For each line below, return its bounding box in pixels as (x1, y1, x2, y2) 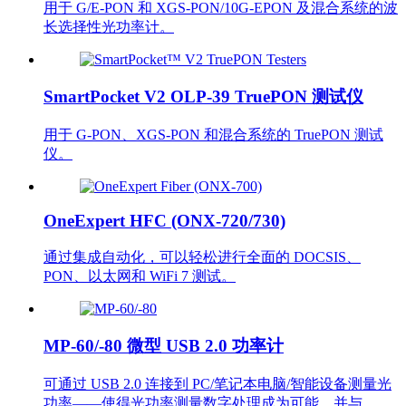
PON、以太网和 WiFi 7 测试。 (43, 268, 236, 285)
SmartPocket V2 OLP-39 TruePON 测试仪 (43, 87, 363, 107)
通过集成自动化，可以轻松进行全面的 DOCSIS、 (43, 249, 361, 266)
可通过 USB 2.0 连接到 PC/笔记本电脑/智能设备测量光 (43, 375, 391, 391)
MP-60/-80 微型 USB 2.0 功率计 (43, 335, 284, 355)
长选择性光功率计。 (43, 19, 174, 35)
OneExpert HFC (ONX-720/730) (43, 211, 285, 231)
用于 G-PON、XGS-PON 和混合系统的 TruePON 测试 (43, 126, 383, 142)
